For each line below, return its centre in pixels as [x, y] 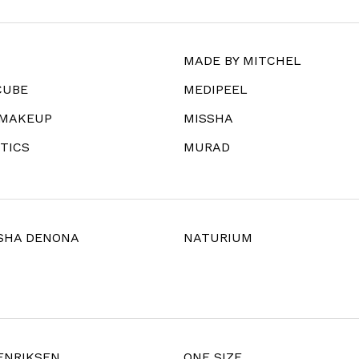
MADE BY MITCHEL [242, 61]
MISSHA [208, 119]
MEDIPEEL [216, 90]
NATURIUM [218, 238]
